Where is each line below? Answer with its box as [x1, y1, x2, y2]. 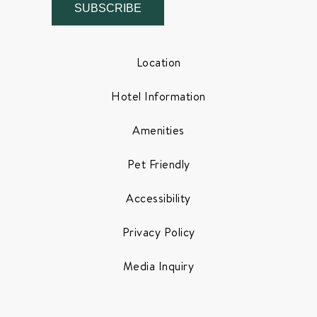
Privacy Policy [122, 224, 195, 240]
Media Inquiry [122, 258, 195, 274]
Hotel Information [111, 88, 206, 104]
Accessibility [126, 190, 191, 206]
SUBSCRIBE [74, 1, 142, 14]
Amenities [132, 122, 185, 138]
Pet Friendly [127, 156, 190, 172]
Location [136, 54, 181, 70]
